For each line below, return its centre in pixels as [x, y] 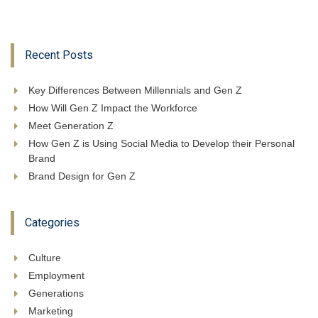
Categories [52, 223]
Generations [56, 294]
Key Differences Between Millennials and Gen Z [135, 91]
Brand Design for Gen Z [82, 176]
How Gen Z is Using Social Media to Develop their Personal [161, 144]
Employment [56, 276]
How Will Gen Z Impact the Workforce [113, 108]
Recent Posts [59, 55]
